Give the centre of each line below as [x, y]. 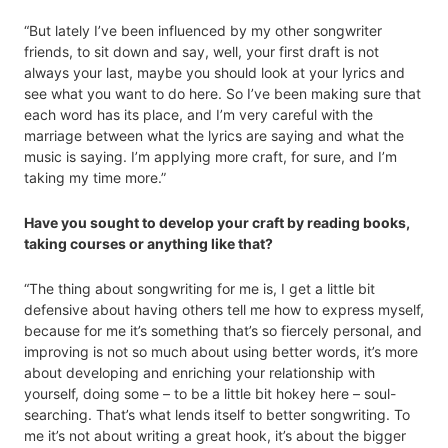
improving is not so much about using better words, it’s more [221, 352]
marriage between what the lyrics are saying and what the [214, 136]
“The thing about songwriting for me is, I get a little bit [199, 289]
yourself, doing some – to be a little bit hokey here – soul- [210, 394]
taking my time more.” [95, 178]
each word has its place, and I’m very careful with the [198, 115]
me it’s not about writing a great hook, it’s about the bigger [215, 436]
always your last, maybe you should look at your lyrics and [214, 73]
